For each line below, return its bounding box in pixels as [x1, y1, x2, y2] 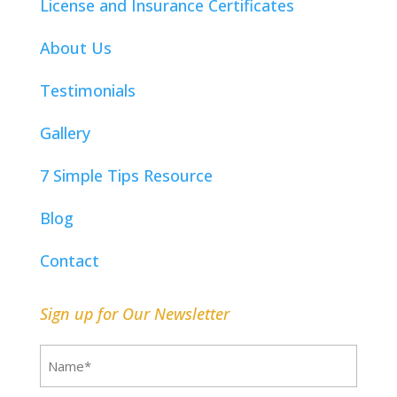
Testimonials [39, 80, 136, 102]
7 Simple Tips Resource [39, 165, 213, 187]
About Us [39, 37, 112, 59]
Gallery [39, 122, 90, 144]
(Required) [83, 350, 136, 367]
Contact [39, 250, 99, 272]
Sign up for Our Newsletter [39, 303, 230, 325]
